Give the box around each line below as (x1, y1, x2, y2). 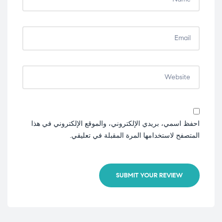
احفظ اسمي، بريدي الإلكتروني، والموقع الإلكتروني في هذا (31, 119, 200, 128)
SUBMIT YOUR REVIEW (116, 171, 183, 179)
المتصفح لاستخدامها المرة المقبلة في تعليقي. (70, 131, 200, 140)
